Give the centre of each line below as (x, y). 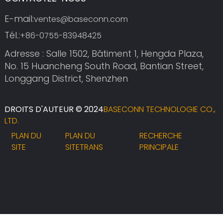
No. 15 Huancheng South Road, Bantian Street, (104, 66)
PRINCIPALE (159, 147)
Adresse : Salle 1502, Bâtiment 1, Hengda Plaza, (104, 54)
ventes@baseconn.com (81, 19)
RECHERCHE (161, 136)
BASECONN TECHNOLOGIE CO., (159, 110)
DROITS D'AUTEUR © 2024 (54, 110)
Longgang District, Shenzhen (66, 79)
